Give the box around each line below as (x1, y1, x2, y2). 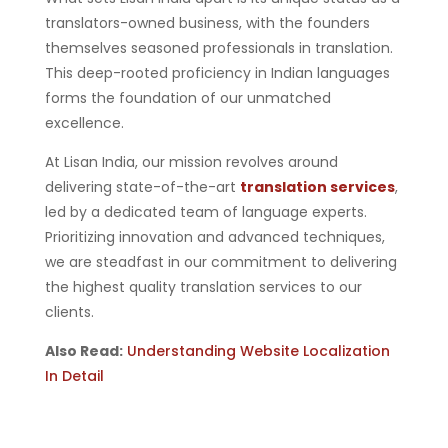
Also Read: (44, 340, 123, 361)
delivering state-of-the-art (44, 176, 240, 197)
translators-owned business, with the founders (44, 12, 370, 33)
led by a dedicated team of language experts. (44, 201, 367, 222)
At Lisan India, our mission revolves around (44, 151, 338, 172)
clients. (44, 301, 94, 322)
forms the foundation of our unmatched (44, 87, 331, 108)
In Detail (44, 365, 104, 386)
